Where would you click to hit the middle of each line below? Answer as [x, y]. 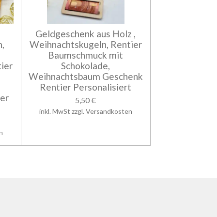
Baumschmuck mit [86, 55]
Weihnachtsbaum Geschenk [85, 77]
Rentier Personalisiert [86, 87]
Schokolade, [86, 66]
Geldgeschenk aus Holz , [86, 34]
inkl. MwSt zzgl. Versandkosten [85, 111]
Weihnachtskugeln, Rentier [85, 45]
